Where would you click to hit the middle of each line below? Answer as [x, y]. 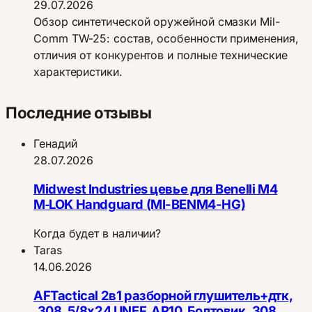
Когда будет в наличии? [97, 233]
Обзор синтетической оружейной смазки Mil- [157, 21]
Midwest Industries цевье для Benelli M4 [156, 189]
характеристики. [78, 71]
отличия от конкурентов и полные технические [161, 55]
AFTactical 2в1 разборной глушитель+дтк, [163, 296]
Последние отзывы [79, 113]
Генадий [55, 144]
